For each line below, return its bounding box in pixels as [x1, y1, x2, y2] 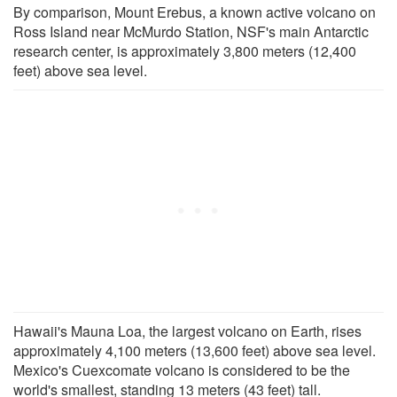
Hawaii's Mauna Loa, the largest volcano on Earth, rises [13, 320, 362, 341]
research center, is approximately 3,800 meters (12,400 [13, 40, 356, 61]
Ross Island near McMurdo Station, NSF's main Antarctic [13, 20, 369, 42]
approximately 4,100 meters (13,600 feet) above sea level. [13, 339, 376, 361]
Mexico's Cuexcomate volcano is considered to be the [13, 359, 350, 380]
